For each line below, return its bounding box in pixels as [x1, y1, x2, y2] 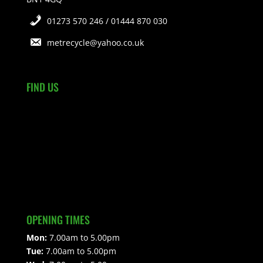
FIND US [26, 79, 59, 95]
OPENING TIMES [26, 211, 90, 227]
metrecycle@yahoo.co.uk [47, 37, 144, 49]
